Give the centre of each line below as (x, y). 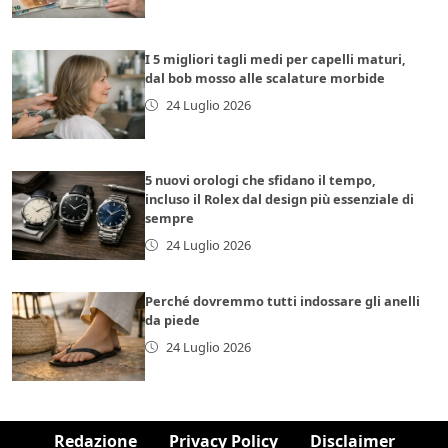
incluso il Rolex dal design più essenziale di (280, 198)
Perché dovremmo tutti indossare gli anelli (283, 300)
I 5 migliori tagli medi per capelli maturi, (276, 58)
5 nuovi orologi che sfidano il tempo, (261, 179)
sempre (170, 217)
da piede (173, 319)
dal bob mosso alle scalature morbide (265, 77)
